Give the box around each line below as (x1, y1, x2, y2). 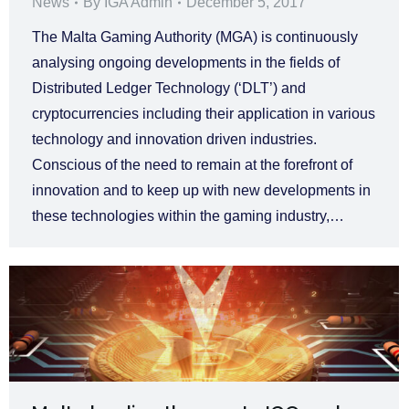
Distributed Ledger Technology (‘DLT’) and (32, 80, 306, 97)
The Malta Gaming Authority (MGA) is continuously (32, 29, 358, 46)
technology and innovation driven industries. (32, 131, 317, 148)
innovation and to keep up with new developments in (32, 183, 371, 199)
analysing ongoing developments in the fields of (32, 55, 340, 71)
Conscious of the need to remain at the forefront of (32, 157, 352, 173)
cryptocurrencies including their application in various (32, 106, 375, 122)
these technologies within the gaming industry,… (32, 208, 344, 225)
